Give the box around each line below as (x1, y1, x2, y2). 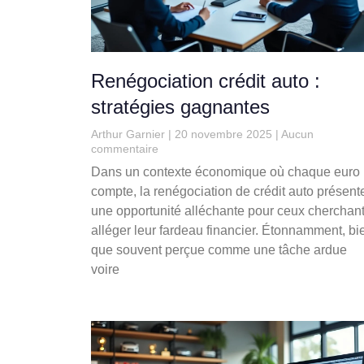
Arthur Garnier (91, 128, 168, 141)
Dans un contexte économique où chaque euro (91, 165, 360, 180)
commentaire (91, 142, 158, 156)
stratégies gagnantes (91, 96, 270, 119)
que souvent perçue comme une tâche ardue (91, 243, 347, 258)
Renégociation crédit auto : (91, 70, 320, 93)
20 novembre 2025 (171, 128, 275, 141)
